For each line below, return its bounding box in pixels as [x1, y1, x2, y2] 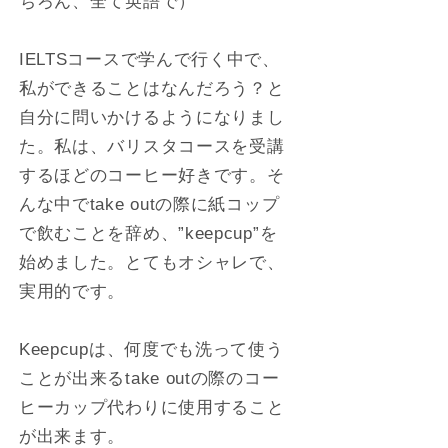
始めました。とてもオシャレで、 [18, 252, 285, 273]
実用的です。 [18, 281, 126, 302]
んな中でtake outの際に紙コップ [18, 194, 280, 215]
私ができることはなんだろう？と [18, 78, 285, 99]
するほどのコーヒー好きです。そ [18, 165, 285, 186]
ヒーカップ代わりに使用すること [18, 397, 285, 418]
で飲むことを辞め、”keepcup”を [18, 223, 278, 244]
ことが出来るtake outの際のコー [18, 368, 280, 389]
